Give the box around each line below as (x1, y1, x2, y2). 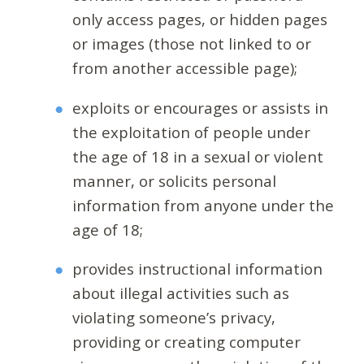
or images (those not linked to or (72, 33, 312, 54)
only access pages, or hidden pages (72, 9, 328, 30)
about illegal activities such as (72, 283, 290, 304)
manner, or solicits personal (72, 170, 277, 191)
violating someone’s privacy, (72, 307, 276, 328)
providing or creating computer (72, 331, 301, 353)
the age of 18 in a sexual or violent (72, 145, 324, 167)
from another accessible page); (72, 58, 298, 79)
